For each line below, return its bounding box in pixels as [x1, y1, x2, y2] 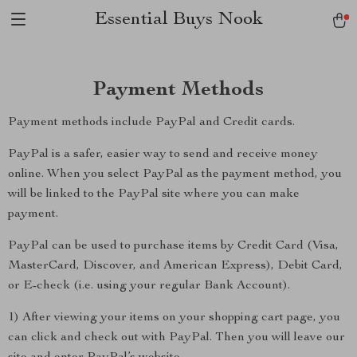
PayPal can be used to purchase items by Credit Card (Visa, [8, 240, 339, 253]
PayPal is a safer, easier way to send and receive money [8, 148, 318, 161]
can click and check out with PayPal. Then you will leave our [8, 331, 345, 344]
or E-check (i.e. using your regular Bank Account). [8, 280, 290, 292]
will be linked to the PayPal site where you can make [8, 188, 300, 201]
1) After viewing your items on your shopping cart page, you [8, 312, 340, 324]
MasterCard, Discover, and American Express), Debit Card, [8, 260, 343, 273]
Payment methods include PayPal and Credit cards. [8, 116, 295, 129]
